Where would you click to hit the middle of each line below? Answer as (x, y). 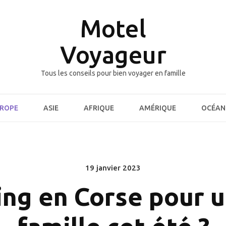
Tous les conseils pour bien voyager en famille (113, 73)
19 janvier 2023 (113, 168)
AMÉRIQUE (158, 108)
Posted (125, 168)
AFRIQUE (99, 108)
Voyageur (113, 54)
